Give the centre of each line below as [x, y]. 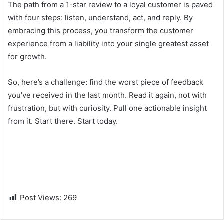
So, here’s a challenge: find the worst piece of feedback [106, 82]
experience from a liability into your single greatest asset [108, 43]
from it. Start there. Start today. [63, 121]
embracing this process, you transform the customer [101, 30]
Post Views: [41, 197]
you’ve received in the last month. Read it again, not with [107, 95]
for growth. [27, 56]
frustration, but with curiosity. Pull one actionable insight [107, 108]
